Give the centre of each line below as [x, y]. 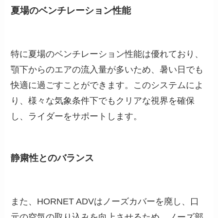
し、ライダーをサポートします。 [77, 117]
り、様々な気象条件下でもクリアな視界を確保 [103, 101]
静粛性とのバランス [53, 158]
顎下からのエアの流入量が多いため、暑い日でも [107, 70]
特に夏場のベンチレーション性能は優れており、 [107, 54]
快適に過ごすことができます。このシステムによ [107, 85]
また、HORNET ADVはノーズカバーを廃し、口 [105, 201]
